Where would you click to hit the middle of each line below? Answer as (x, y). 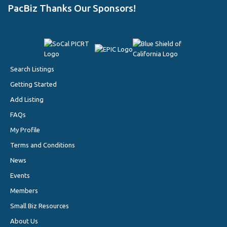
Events (20, 176)
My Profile (25, 130)
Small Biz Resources (40, 206)
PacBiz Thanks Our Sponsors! (72, 8)
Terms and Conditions (43, 145)
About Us (24, 221)
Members (24, 191)
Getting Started (33, 84)
